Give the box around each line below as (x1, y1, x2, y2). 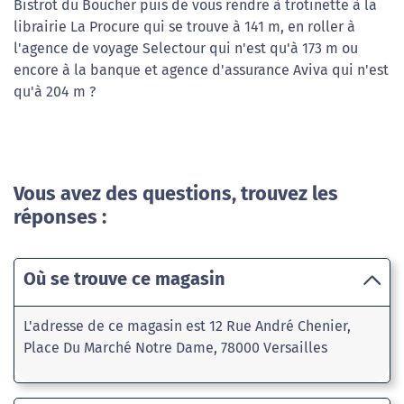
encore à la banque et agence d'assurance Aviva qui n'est (14, 61, 389, 78)
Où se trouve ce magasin (23, 268, 225, 289)
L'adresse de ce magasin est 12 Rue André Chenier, (23, 317, 351, 335)
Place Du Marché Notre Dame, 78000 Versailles (23, 339, 327, 356)
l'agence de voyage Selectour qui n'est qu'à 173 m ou (14, 40, 358, 57)
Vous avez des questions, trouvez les (14, 182, 338, 206)
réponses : (14, 206, 106, 229)
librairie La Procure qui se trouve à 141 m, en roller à (14, 18, 355, 35)
